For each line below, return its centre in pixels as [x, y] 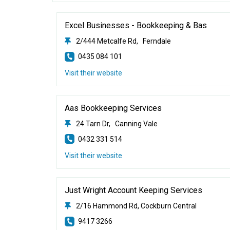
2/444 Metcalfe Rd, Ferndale [124, 41]
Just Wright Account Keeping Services [134, 190]
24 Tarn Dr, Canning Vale [117, 123]
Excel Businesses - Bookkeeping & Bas [136, 25]
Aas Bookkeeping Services [113, 108]
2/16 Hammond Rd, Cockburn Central [137, 206]
